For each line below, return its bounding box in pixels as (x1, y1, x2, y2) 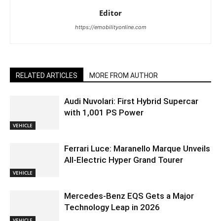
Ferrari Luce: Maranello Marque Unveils (64, 143, 210, 153)
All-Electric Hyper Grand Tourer (64, 154, 183, 165)
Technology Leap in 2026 (64, 202, 160, 212)
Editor (99, 7, 122, 18)
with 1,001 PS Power (64, 107, 144, 117)
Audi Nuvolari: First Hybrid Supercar (64, 96, 198, 106)
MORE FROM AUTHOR (89, 71, 158, 79)
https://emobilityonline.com (74, 23, 147, 31)
